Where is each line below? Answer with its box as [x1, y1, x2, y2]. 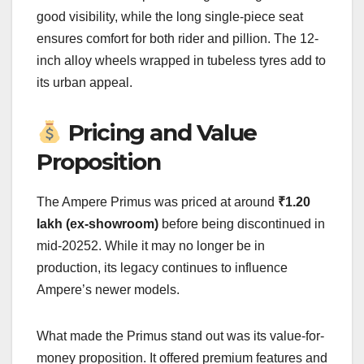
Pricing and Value [62, 119, 257, 147]
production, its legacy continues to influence [37, 261, 288, 275]
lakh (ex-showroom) [37, 217, 158, 232]
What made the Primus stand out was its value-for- [37, 329, 324, 344]
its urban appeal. [37, 76, 132, 90]
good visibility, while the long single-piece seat [37, 10, 303, 24]
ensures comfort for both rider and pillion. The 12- [37, 32, 318, 46]
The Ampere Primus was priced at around [37, 195, 278, 210]
